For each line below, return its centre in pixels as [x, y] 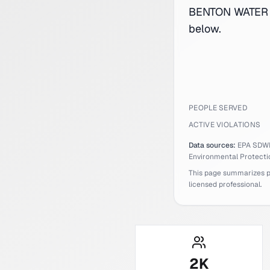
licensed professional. [225, 184]
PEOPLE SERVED [218, 108]
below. [205, 29]
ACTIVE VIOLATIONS [225, 125]
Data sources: [212, 145]
